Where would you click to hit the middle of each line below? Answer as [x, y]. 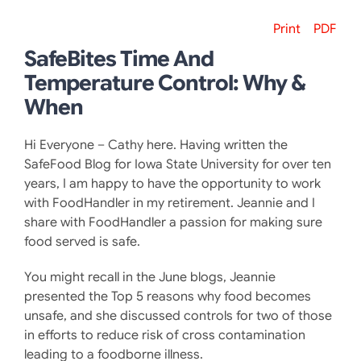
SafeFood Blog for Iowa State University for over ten [177, 164]
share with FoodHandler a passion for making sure [173, 222]
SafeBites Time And [118, 58]
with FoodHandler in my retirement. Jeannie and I [169, 203]
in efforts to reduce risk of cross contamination [164, 335]
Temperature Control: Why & [164, 83]
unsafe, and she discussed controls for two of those [178, 315]
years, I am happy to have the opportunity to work [172, 183]
